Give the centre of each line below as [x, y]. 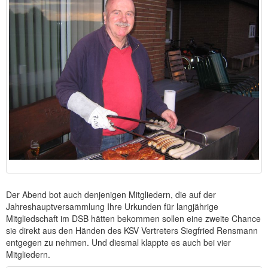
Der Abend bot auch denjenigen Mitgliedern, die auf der [111, 195]
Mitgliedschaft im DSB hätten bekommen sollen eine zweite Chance [133, 219]
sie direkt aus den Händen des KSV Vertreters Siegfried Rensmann [132, 231]
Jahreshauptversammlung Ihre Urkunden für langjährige [112, 207]
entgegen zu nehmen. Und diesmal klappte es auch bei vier [118, 243]
